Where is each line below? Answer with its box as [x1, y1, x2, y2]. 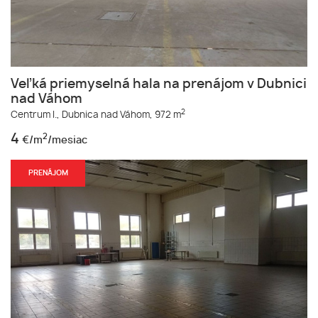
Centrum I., [11, 110, 60, 120]
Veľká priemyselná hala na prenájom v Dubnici [11, 77, 307, 91]
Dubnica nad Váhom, [62, 110, 153, 120]
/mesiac [48, 134, 87, 146]
